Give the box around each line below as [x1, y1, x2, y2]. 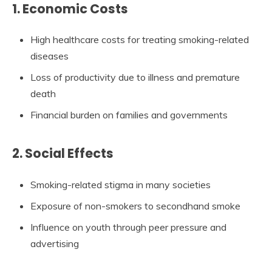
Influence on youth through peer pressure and [30, 221, 226, 234]
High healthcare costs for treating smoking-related [30, 33, 249, 46]
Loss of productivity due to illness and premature [30, 71, 240, 84]
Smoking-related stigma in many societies [30, 178, 211, 191]
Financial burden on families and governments [30, 109, 228, 121]
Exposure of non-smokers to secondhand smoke [30, 200, 240, 212]
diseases [30, 50, 69, 63]
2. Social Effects [12, 144, 114, 163]
